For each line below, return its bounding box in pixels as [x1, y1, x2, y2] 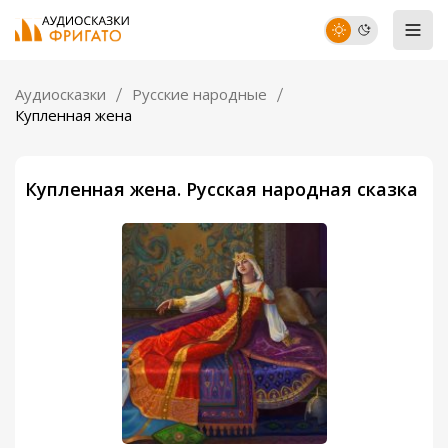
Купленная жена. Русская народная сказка [25, 177, 418, 201]
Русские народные [132, 84, 267, 104]
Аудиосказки [15, 84, 106, 104]
